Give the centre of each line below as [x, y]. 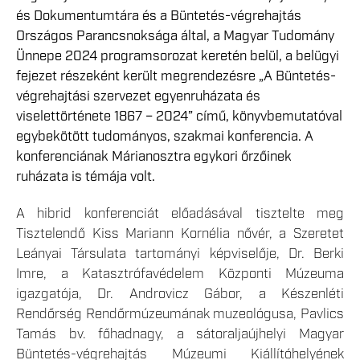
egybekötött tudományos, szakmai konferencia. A [165, 137]
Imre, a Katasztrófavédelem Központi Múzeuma [180, 274]
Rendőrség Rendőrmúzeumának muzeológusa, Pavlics [180, 314]
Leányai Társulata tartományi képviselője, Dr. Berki [180, 254]
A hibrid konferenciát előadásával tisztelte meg [180, 213]
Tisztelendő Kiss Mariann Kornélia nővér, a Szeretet [180, 233]
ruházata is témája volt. [86, 177]
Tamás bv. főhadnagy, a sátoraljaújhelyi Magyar [180, 334]
